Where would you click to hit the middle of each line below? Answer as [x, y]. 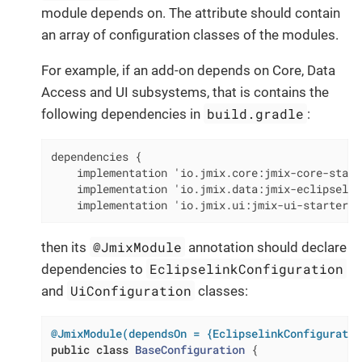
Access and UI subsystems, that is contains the [185, 93]
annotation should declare [266, 248]
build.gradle [256, 114]
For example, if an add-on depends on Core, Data [188, 71]
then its [65, 248]
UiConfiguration [131, 291]
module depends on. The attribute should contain [191, 13]
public [70, 349]
